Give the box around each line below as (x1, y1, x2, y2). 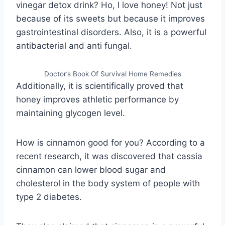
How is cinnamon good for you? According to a (16, 137, 205, 148)
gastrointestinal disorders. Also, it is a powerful (16, 27, 206, 37)
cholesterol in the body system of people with (16, 178, 200, 188)
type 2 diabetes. (16, 191, 82, 202)
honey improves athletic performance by (16, 94, 179, 104)
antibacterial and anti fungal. (16, 40, 132, 51)
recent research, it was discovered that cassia (16, 151, 202, 161)
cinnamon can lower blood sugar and (16, 164, 166, 175)
